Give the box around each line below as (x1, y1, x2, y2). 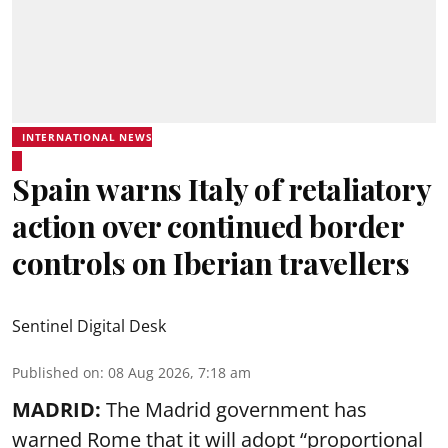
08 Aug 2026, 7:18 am (108, 363, 251, 382)
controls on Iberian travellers (12, 243, 409, 283)
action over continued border (12, 206, 403, 246)
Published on (12, 363, 100, 382)
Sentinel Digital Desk (12, 315, 166, 337)
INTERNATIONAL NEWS (22, 130, 153, 144)
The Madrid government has (101, 396, 367, 423)
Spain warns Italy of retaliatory (12, 169, 430, 209)
